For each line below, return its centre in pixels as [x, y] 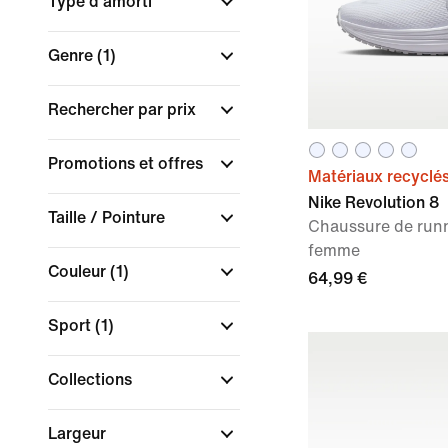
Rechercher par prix [124, 109]
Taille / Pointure [108, 217]
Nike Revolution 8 [373, 202]
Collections [92, 379]
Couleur [79, 271]
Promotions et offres [127, 163]
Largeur [79, 433]
